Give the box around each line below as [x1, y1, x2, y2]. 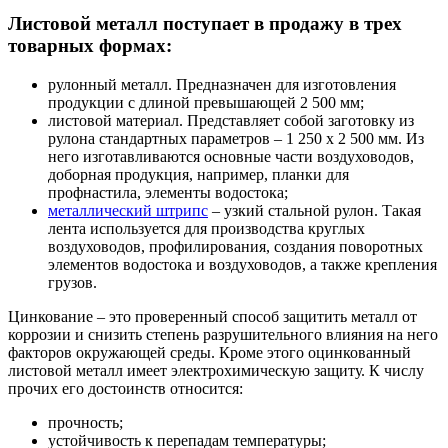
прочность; [48, 413, 123, 431]
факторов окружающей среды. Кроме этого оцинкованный [8, 343, 411, 361]
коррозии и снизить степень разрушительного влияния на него [8, 325, 438, 343]
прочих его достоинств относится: [8, 379, 243, 397]
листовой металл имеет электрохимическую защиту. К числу [8, 361, 424, 379]
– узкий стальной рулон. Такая [208, 201, 421, 219]
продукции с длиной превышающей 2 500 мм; [48, 93, 364, 111]
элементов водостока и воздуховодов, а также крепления [48, 255, 437, 273]
